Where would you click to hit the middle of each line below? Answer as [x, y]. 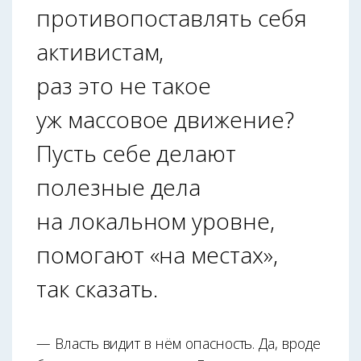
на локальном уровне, [156, 220]
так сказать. [98, 288]
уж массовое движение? [165, 119]
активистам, [100, 51]
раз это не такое [124, 85]
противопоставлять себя [172, 17]
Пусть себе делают [137, 153]
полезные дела [119, 187]
